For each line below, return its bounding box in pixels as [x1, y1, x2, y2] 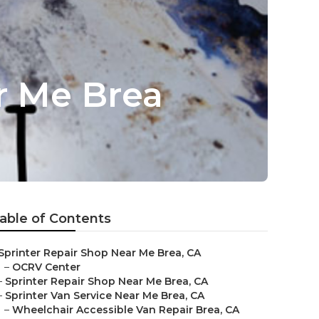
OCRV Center [12, 261, 80, 273]
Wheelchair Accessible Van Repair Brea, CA [12, 303, 239, 316]
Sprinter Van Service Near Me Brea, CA [5, 289, 204, 302]
